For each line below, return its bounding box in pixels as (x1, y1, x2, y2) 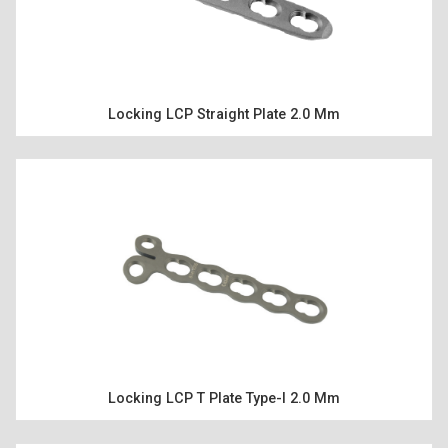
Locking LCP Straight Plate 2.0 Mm (108, 105, 340, 123)
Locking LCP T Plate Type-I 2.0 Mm (108, 390, 340, 408)
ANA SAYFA (170, 137, 278, 162)
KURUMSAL (172, 352, 276, 377)
